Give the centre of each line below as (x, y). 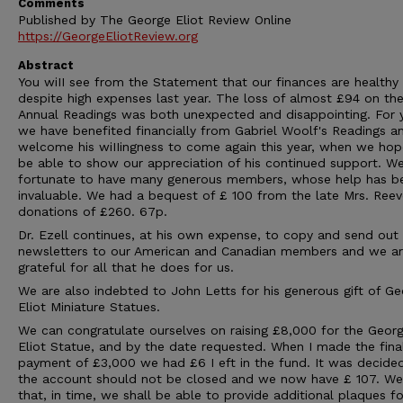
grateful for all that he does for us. (126, 267)
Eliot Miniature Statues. (89, 307)
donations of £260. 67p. (93, 211)
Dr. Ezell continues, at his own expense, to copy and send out (208, 235)
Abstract (46, 65)
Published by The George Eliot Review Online (155, 20)
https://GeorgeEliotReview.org (108, 36)
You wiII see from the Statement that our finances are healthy (208, 82)
